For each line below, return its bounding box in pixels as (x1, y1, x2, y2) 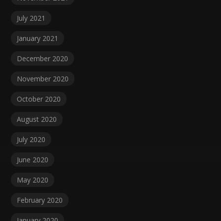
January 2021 (17, 34, 59, 43)
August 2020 (17, 114, 57, 124)
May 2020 (17, 175, 49, 185)
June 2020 (17, 155, 49, 165)
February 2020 (17, 195, 63, 205)
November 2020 (17, 74, 69, 84)
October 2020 (17, 94, 61, 104)
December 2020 (17, 54, 69, 64)
